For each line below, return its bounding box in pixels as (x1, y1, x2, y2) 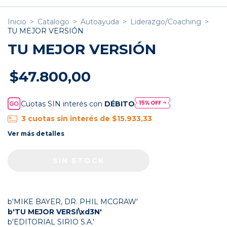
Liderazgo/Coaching (130, 17, 201, 27)
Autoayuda (81, 17, 119, 27)
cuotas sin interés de (27, 114, 112, 124)
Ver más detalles (8, 129, 64, 137)
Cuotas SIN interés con (21, 99, 105, 108)
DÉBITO (104, 99, 135, 108)
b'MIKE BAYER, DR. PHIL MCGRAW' (8, 197, 138, 206)
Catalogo (37, 17, 69, 27)
